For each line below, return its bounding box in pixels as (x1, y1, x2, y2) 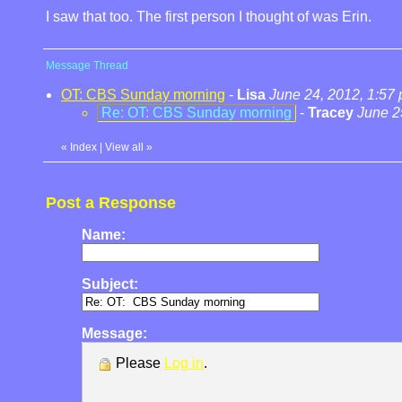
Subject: (82, 276, 138, 292)
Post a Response (46, 194, 176, 212)
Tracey (308, 105, 354, 120)
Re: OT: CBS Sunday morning (101, 105, 292, 120)
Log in (164, 355, 204, 371)
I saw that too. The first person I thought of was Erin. (46, 9, 371, 24)
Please (112, 355, 164, 371)
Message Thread (46, 59, 128, 72)
